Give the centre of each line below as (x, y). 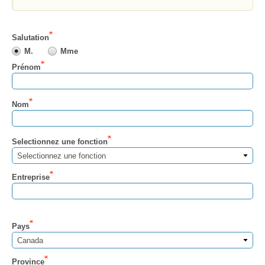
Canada (30, 241)
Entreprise (31, 177)
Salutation (30, 38)
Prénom (26, 67)
